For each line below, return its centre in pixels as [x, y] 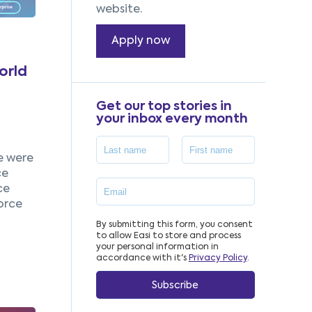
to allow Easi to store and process [168, 236]
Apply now [140, 41]
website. [119, 10]
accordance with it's [142, 258]
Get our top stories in [164, 107]
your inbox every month [172, 119]
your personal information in [157, 247]
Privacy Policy [218, 258]
